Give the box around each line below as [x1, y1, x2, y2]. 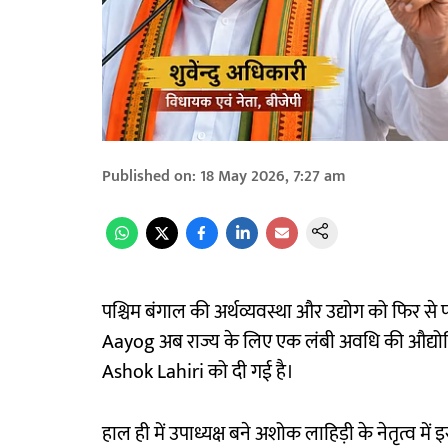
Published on [102, 163, 192, 191]
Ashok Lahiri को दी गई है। [102, 355, 294, 390]
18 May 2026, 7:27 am [200, 163, 346, 191]
